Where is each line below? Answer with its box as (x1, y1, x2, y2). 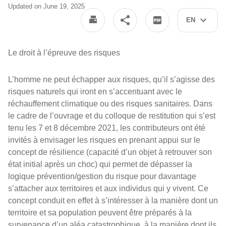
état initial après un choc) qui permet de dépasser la (8, 160, 192, 168)
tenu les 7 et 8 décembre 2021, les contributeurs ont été (8, 124, 205, 132)
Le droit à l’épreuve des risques (8, 48, 120, 57)
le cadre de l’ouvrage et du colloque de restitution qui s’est (8, 111, 215, 120)
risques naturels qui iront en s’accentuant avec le (8, 87, 182, 96)
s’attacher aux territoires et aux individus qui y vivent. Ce (8, 184, 208, 193)
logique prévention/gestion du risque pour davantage (8, 172, 196, 181)
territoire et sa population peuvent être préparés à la (8, 208, 192, 217)
